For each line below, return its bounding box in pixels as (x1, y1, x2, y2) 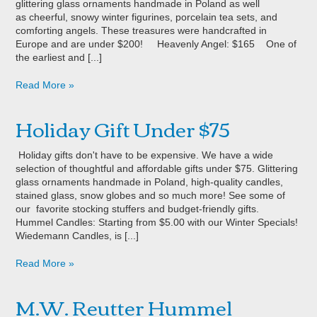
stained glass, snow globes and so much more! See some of (16, 189, 286, 201)
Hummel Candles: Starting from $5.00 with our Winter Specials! (16, 216, 299, 228)
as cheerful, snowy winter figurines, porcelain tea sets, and (16, 11, 278, 23)
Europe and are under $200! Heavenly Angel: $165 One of (16, 38, 297, 50)
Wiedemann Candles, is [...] (16, 229, 139, 241)
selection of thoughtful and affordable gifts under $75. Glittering (16, 162, 299, 174)
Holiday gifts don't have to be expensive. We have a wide (16, 149, 274, 161)
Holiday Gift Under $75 (16, 109, 231, 146)
